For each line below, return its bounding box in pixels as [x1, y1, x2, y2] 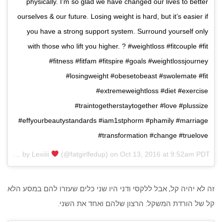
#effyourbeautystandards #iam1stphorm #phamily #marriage [18, 116, 208, 124]
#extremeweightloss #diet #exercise [96, 86, 208, 95]
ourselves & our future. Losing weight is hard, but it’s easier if [17, 12, 208, 20]
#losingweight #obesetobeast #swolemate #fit [66, 71, 208, 80]
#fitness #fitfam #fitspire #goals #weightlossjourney [49, 56, 208, 65]
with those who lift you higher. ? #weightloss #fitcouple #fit [28, 42, 208, 50]
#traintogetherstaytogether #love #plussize [75, 101, 208, 110]
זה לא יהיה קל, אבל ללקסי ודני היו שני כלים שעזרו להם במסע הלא [7, 184, 215, 193]
